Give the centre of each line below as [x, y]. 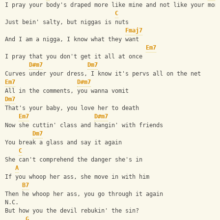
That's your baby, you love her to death [72, 108]
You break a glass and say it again [63, 143]
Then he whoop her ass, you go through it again [84, 194]
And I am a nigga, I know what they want [72, 40]
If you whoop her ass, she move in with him [77, 177]
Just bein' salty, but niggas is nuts [67, 22]
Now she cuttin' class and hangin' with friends [84, 125]
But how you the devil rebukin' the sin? [72, 211]
